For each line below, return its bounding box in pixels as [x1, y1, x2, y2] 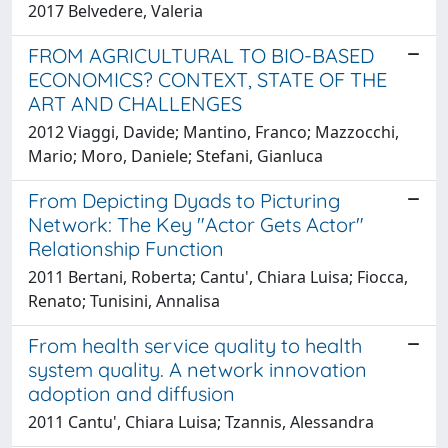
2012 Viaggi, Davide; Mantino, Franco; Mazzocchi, [28, 120, 399, 143]
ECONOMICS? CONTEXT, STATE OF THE [28, 66, 387, 92]
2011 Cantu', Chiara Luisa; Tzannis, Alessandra [28, 410, 374, 433]
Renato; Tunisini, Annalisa [28, 289, 220, 312]
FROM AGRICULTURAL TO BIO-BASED [28, 42, 374, 68]
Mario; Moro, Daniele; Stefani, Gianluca [28, 144, 323, 167]
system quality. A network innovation [28, 356, 367, 382]
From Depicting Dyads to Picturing [28, 187, 340, 213]
